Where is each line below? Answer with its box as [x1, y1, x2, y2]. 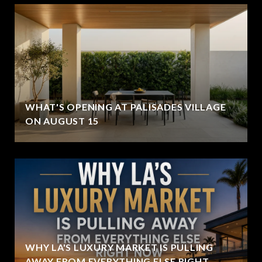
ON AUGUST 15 [25, 115, 99, 126]
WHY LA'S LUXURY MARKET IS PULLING [25, 241, 213, 253]
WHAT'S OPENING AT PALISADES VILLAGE [25, 101, 226, 112]
